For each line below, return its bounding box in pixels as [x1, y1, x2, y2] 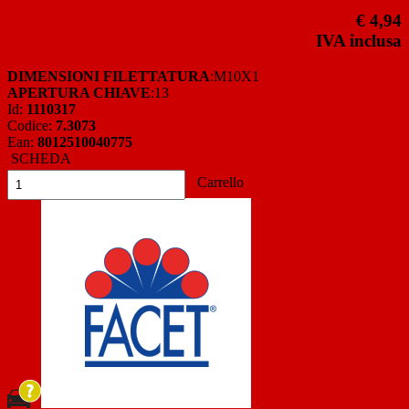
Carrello [194, 174, 244, 191]
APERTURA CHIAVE [7, 85, 151, 101]
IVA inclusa [316, 31, 402, 51]
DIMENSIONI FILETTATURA [7, 68, 210, 85]
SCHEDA [7, 151, 71, 167]
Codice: [7, 118, 56, 134]
